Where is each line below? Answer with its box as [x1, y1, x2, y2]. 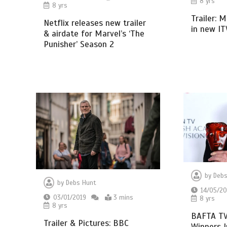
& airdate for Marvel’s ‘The [44, 28, 145, 40]
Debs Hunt [66, 178, 97, 187]
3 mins [113, 193, 134, 202]
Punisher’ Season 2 [44, 39, 115, 50]
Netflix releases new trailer [44, 18, 146, 29]
